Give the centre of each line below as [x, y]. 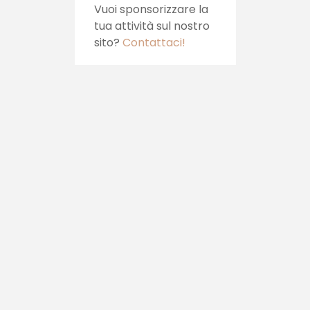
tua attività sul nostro [152, 26]
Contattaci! [154, 43]
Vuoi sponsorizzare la [151, 9]
